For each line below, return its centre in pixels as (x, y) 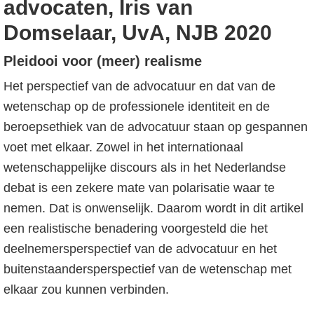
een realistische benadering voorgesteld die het (136, 228)
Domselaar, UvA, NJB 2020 (138, 33)
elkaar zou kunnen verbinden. (86, 289)
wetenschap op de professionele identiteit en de (137, 107)
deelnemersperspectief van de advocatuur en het (140, 249)
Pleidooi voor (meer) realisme (103, 61)
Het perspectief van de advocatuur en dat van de (139, 86)
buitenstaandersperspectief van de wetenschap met (148, 269)
